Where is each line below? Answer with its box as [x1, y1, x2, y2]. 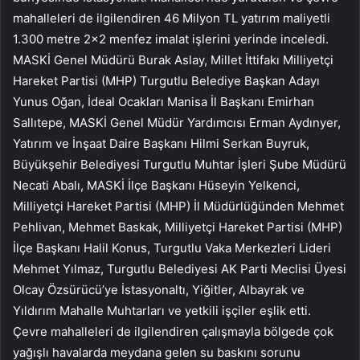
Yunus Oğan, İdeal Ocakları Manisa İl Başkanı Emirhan [13, 93, 314, 109]
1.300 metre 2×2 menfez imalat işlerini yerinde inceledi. [13, 31, 329, 47]
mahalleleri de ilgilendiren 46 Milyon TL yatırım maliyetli [13, 10, 330, 26]
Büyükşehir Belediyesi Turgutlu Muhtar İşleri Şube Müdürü [13, 156, 346, 172]
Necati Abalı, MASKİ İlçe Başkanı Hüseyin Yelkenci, [13, 177, 300, 193]
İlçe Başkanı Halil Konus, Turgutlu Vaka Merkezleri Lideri [13, 239, 331, 256]
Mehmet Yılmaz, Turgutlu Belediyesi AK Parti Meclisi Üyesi [13, 260, 346, 276]
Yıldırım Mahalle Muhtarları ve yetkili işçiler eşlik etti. [13, 302, 311, 318]
